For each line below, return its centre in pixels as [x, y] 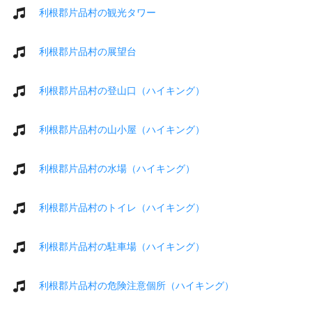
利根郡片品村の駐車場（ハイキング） [122, 246]
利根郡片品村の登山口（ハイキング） [122, 90]
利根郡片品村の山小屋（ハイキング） [122, 129]
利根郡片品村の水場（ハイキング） [117, 168]
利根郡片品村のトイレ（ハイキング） [122, 207]
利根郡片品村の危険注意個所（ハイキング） [136, 285]
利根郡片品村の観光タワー [97, 12]
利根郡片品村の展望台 [88, 51]
